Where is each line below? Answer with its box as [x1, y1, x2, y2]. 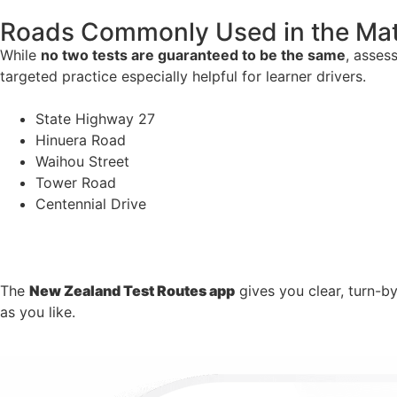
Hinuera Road [35, 131, 126, 150]
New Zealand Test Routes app [29, 281, 235, 300]
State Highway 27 [35, 110, 155, 128]
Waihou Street [35, 152, 129, 171]
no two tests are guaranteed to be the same [41, 46, 346, 65]
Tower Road [35, 174, 116, 192]
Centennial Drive [35, 195, 146, 214]
